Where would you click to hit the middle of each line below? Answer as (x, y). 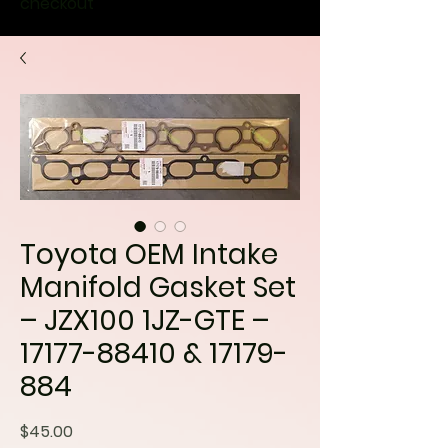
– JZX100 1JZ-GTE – (144, 320)
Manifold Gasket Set (158, 287)
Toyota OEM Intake (149, 254)
